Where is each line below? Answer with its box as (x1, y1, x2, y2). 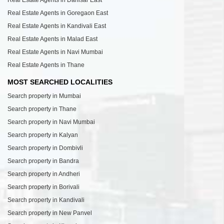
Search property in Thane (7, 105, 76, 113)
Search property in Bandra (7, 157, 79, 165)
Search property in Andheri (7, 170, 80, 178)
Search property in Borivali (7, 183, 79, 191)
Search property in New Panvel (7, 209, 92, 217)
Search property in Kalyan (7, 131, 78, 139)
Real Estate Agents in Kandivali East (7, 22, 106, 30)
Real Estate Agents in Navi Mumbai (7, 48, 103, 56)
